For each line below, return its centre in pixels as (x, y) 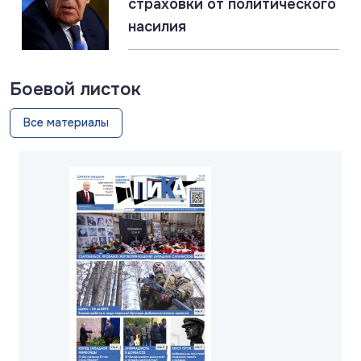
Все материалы (66, 123)
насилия (157, 27)
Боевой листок (75, 90)
